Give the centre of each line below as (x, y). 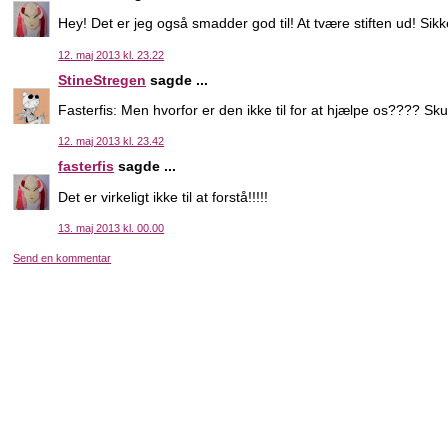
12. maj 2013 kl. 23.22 (111, 54)
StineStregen (102, 79)
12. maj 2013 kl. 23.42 (111, 141)
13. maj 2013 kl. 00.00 (111, 227)
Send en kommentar (62, 258)
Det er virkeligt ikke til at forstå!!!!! (163, 196)
